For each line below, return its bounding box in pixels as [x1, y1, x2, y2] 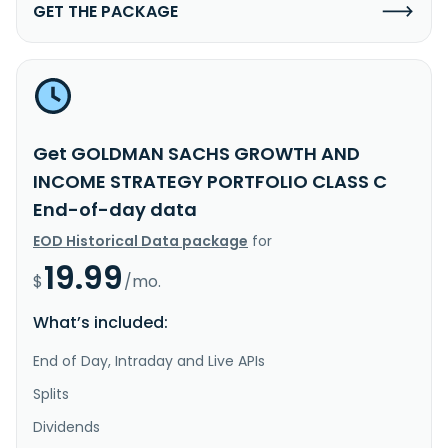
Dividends [33, 416, 100, 437]
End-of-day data [33, 196, 197, 222]
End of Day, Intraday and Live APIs [33, 350, 265, 371]
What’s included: [33, 310, 168, 334]
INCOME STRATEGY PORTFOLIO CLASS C [33, 168, 387, 194]
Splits [33, 383, 69, 404]
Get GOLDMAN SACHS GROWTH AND [33, 140, 360, 166]
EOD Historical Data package [33, 230, 248, 251]
